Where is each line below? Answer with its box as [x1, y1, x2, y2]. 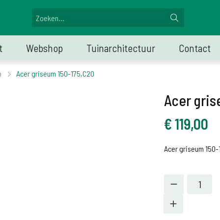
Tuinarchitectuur [86, 42, 155, 54]
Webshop [26, 42, 63, 54]
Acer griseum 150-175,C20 [16, 69, 94, 78]
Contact [179, 42, 211, 54]
